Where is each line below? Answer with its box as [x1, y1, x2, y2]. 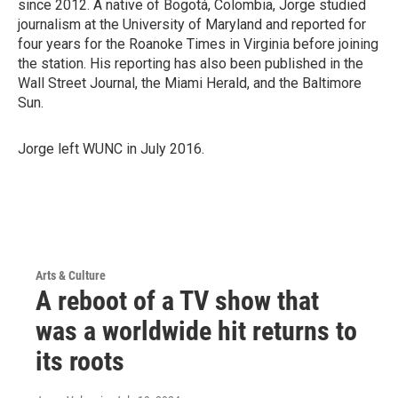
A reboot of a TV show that [36, 285, 319, 316]
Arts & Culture [36, 268, 106, 283]
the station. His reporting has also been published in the [18, 55, 363, 72]
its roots [36, 346, 124, 377]
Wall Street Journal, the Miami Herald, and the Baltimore [18, 75, 362, 92]
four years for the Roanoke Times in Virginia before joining [18, 36, 378, 52]
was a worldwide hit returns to [36, 315, 357, 346]
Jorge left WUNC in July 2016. [18, 140, 204, 157]
